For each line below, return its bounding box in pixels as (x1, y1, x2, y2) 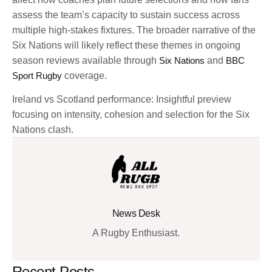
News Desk (112, 208, 160, 219)
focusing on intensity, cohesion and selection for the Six (12, 109, 250, 120)
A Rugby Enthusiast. (92, 228, 180, 239)
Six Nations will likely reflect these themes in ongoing (12, 39, 240, 50)
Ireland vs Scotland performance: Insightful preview (12, 94, 231, 105)
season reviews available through (12, 55, 159, 66)
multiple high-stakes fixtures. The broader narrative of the (12, 24, 256, 35)
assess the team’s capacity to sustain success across (12, 9, 240, 20)
